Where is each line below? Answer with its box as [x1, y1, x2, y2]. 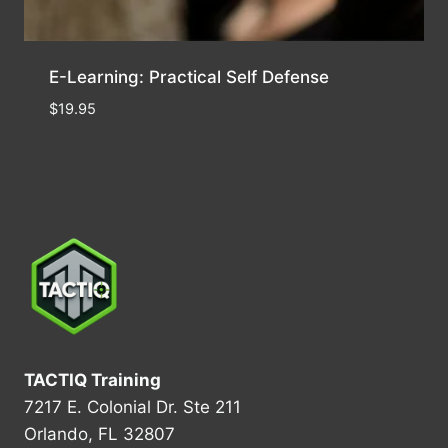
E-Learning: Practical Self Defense [48, 66, 329, 87]
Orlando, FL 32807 [24, 424, 175, 445]
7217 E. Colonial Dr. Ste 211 [24, 397, 241, 418]
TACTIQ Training [24, 370, 161, 391]
